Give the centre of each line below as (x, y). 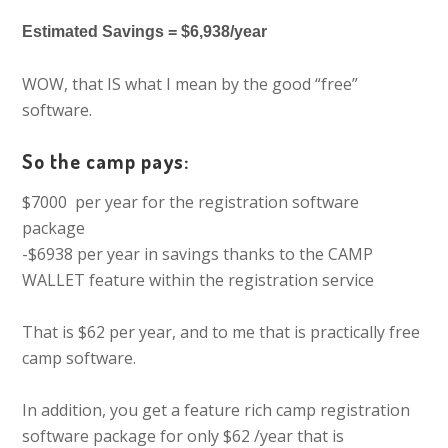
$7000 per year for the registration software (191, 202)
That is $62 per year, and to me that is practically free (221, 332)
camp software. (79, 358)
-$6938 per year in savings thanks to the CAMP (198, 254)
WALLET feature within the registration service (198, 280)
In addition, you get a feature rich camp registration (216, 410)
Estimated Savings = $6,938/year (145, 31)
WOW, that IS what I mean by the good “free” (190, 84)
